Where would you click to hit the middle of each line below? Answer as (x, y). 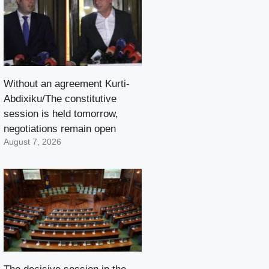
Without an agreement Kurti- (67, 83)
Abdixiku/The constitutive (60, 98)
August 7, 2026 (32, 142)
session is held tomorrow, (61, 113)
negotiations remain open (60, 128)
